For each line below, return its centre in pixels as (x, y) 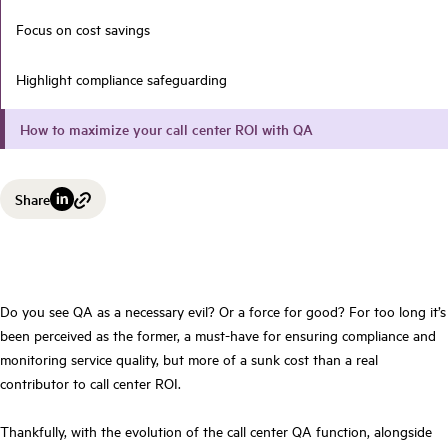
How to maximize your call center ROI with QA (166, 128)
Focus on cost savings (83, 28)
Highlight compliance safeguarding (121, 78)
